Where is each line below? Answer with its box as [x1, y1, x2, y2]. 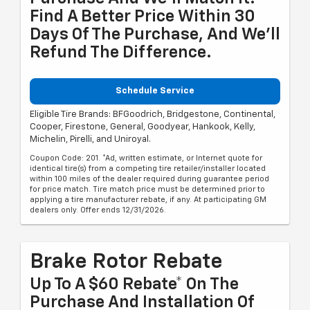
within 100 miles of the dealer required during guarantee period [30, 175, 269, 183]
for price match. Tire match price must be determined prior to [30, 185, 265, 194]
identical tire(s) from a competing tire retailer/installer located [30, 165, 266, 173]
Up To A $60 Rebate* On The [30, 276, 239, 293]
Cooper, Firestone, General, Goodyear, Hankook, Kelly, [30, 122, 255, 132]
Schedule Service [116, 86, 194, 95]
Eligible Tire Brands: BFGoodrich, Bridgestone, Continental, [30, 110, 275, 120]
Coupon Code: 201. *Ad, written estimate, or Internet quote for [30, 154, 262, 163]
